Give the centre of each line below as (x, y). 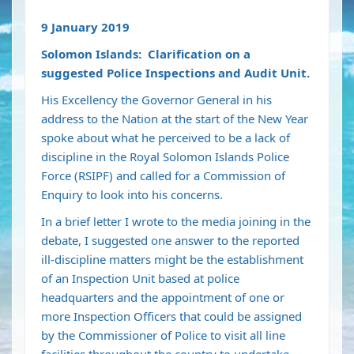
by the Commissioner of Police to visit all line (163, 335)
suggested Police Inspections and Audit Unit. (175, 73)
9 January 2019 (85, 27)
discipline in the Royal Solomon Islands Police (165, 157)
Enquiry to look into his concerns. (132, 195)
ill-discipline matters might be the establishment (172, 260)
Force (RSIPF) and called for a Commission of (163, 176)
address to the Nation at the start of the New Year (175, 119)
